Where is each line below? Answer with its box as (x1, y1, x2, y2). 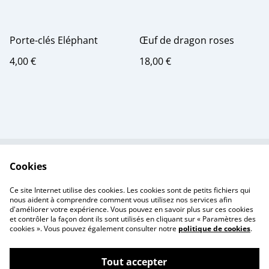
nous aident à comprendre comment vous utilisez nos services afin (10, 195, 232, 205)
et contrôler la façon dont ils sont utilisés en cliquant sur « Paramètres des (10, 214, 256, 224)
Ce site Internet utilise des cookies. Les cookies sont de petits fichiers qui (10, 185, 250, 195)
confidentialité (53, 189, 118, 202)
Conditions (159, 166, 208, 180)
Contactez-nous (49, 166, 121, 180)
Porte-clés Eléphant (10, 34, 98, 47)
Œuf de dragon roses (139, 34, 234, 47)
